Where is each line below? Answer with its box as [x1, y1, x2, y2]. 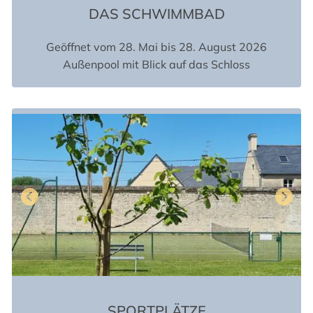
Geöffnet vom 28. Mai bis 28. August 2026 [46, 39, 267, 54]
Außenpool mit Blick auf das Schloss [63, 57, 250, 71]
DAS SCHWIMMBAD [88, 4, 225, 22]
